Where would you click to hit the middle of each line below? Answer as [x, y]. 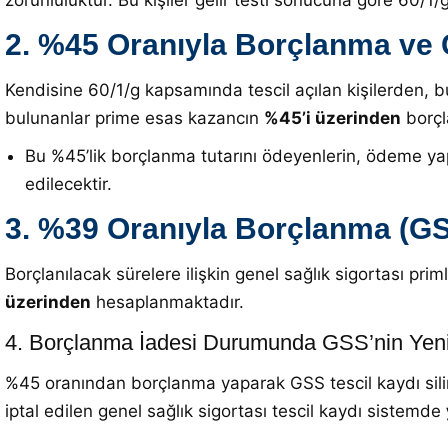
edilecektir [66, 184]
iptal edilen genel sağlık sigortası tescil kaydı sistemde [225, 411]
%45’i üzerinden [332, 118]
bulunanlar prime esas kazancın [134, 118]
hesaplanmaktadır [165, 302]
